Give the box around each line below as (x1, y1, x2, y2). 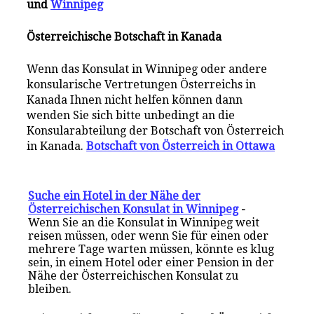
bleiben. (28, 282, 72, 296)
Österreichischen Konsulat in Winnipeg (28, 203, 239, 217)
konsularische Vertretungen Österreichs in (27, 78, 257, 92)
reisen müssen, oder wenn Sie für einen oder (28, 229, 269, 243)
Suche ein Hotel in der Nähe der (28, 189, 201, 203)
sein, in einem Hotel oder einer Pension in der (28, 256, 275, 270)
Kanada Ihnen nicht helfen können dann (27, 93, 243, 107)
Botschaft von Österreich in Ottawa (86, 139, 275, 153)
